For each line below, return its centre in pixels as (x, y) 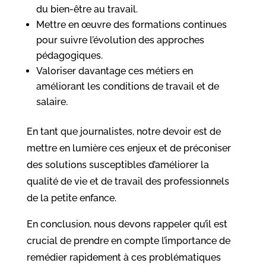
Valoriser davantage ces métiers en (114, 71)
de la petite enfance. (71, 198)
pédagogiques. (69, 56)
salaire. (52, 102)
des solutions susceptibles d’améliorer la (118, 165)
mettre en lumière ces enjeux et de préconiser (129, 148)
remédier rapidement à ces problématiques (123, 258)
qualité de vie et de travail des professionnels (128, 182)
